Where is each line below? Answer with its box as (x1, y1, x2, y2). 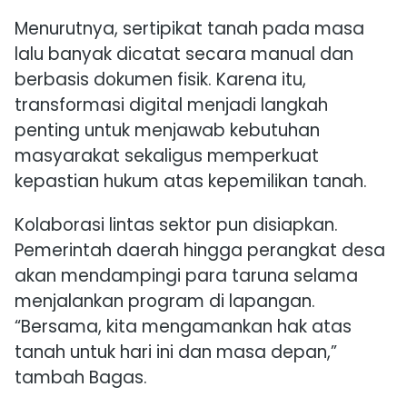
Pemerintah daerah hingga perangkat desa (15, 238, 385, 263)
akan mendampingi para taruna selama (15, 263, 358, 289)
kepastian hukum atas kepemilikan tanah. (15, 169, 367, 194)
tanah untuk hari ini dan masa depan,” (15, 340, 337, 365)
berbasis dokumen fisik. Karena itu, (15, 67, 306, 93)
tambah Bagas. (15, 365, 147, 391)
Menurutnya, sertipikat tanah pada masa (15, 16, 364, 42)
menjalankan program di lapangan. (15, 289, 315, 314)
